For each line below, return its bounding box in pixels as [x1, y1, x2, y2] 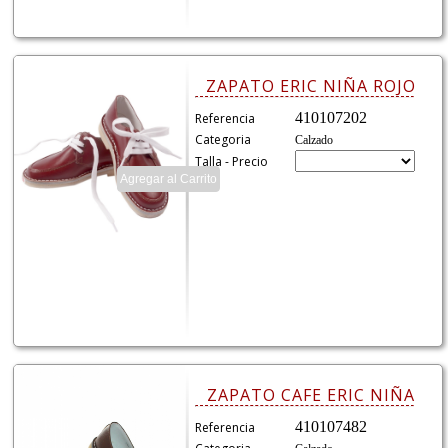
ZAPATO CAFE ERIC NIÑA [206, 384, 415, 407]
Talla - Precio [195, 153, 269, 171]
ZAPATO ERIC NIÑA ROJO [205, 75, 416, 98]
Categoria [195, 131, 252, 149]
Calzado [295, 133, 334, 148]
